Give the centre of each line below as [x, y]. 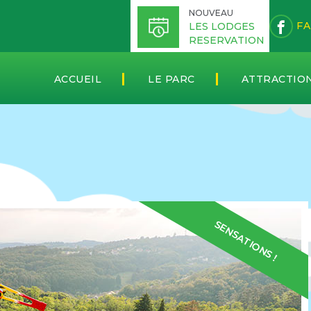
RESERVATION [227, 40]
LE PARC [171, 79]
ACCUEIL [77, 79]
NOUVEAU [211, 12]
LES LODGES [222, 26]
